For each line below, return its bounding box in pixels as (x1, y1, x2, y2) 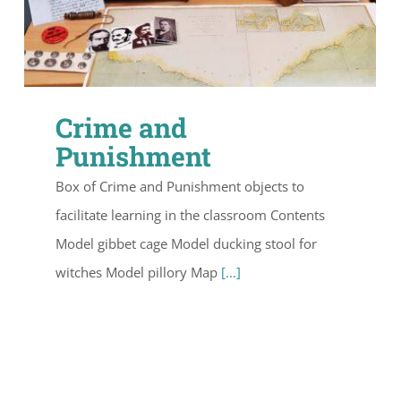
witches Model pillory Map (55, 262, 221, 281)
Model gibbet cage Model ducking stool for (55, 234, 317, 252)
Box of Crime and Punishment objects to (55, 176, 304, 195)
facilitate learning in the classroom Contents (55, 205, 325, 224)
